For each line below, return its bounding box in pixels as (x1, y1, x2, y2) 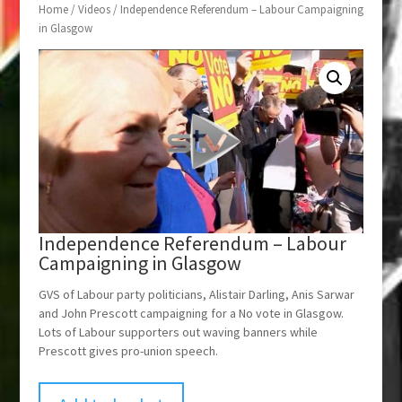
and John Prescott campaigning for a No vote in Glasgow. (38, 304, 344, 321)
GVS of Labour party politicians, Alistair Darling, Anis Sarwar (38, 285, 354, 302)
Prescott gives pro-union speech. (38, 342, 218, 359)
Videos (77, 2, 110, 18)
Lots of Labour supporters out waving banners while (38, 323, 318, 340)
